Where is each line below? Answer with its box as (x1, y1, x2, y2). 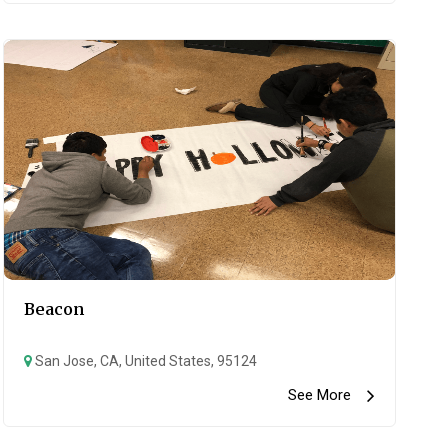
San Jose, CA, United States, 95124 (31, 353, 257, 369)
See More (287, 386, 367, 404)
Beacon (23, 299, 84, 319)
